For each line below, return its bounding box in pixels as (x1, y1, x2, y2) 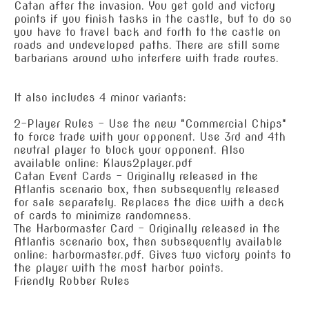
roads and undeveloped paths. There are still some (14, 38, 280, 52)
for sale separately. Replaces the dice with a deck (14, 195, 284, 209)
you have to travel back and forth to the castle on (14, 25, 281, 39)
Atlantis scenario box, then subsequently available (14, 235, 282, 248)
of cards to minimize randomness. (14, 208, 191, 222)
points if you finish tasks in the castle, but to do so (14, 12, 292, 26)
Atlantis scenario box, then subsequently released (14, 182, 279, 196)
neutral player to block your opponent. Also (14, 143, 245, 157)
